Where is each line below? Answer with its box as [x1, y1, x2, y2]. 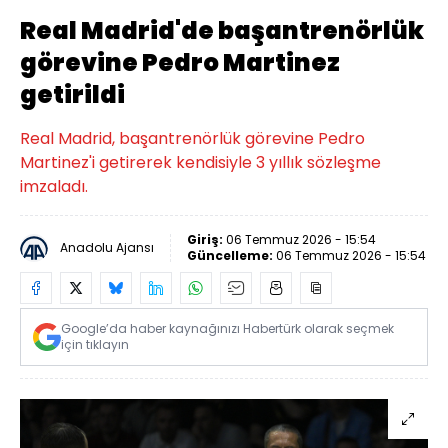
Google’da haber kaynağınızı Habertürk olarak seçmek [61, 320, 394, 337]
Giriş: [187, 231, 226, 248]
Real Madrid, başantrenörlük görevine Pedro [20, 127, 365, 150]
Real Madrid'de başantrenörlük [20, 14, 424, 47]
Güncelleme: [187, 247, 276, 264]
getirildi [20, 78, 125, 111]
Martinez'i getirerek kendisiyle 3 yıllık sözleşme [20, 151, 381, 174]
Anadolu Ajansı [60, 239, 154, 256]
